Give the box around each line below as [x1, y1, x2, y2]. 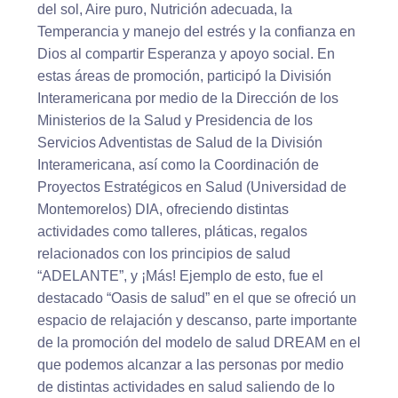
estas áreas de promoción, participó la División [37, 68, 331, 84]
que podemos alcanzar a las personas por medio [37, 357, 344, 373]
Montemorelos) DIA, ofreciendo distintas [37, 202, 289, 218]
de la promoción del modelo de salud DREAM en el [37, 335, 361, 351]
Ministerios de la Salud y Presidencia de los [37, 113, 313, 129]
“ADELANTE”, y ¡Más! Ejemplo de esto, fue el [37, 268, 323, 284]
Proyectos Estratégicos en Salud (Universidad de [37, 179, 346, 195]
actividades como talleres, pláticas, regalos [37, 224, 307, 240]
